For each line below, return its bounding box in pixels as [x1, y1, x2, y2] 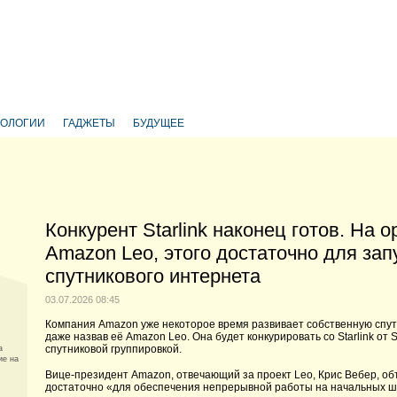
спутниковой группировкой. [45, 343, 182, 355]
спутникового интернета [45, 265, 261, 287]
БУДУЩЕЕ [133, 117, 184, 129]
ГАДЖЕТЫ [63, 117, 115, 129]
